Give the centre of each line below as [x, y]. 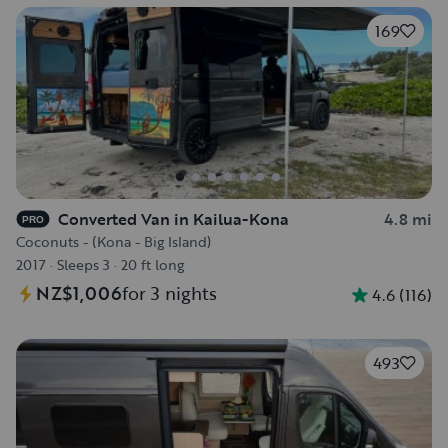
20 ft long [152, 264]
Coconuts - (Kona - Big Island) [113, 241]
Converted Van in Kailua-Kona [173, 219]
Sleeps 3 [83, 264]
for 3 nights [169, 293]
